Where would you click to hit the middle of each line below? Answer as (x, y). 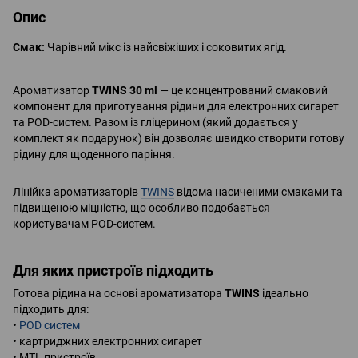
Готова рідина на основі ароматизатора (119, 294)
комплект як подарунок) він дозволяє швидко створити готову (179, 138)
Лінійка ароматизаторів (77, 191)
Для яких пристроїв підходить (113, 270)
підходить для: (51, 310)
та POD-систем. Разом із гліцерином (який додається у (155, 122)
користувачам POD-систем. (86, 223)
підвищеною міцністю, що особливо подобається (141, 207)
